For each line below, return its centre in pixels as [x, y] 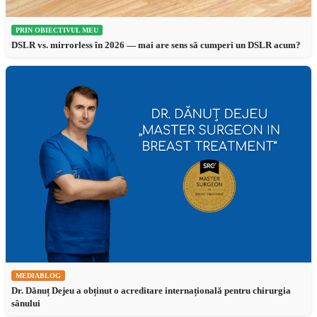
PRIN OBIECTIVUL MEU [57, 30]
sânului [26, 303]
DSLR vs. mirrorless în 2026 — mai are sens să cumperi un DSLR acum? [156, 45]
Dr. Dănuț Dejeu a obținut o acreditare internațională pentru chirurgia [151, 290]
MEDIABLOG [38, 275]
